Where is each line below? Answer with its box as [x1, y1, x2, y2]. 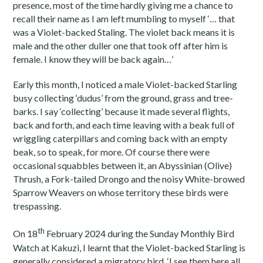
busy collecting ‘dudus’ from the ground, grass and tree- [13, 92, 234, 104]
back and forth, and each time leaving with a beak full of [13, 119, 235, 131]
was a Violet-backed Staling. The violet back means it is [13, 26, 235, 38]
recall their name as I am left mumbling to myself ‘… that [13, 13, 235, 25]
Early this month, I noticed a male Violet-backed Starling [13, 79, 238, 90]
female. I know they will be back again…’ [13, 53, 174, 65]
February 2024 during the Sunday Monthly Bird [45, 228, 235, 240]
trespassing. [13, 200, 62, 212]
